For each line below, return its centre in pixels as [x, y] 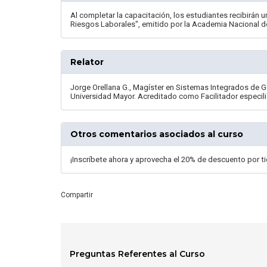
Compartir [77, 195]
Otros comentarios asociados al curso [157, 134]
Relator [87, 62]
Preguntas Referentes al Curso [137, 254]
